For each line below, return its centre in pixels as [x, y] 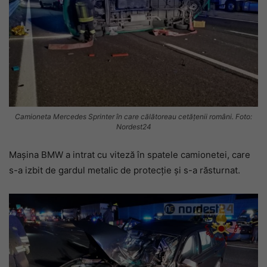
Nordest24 [133, 126]
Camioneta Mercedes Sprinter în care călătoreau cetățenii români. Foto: [133, 116]
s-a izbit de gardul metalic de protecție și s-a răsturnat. [125, 170]
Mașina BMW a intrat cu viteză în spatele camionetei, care [130, 154]
